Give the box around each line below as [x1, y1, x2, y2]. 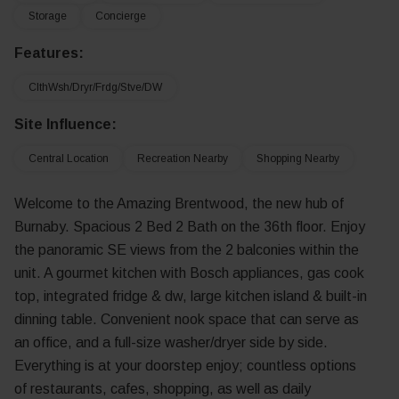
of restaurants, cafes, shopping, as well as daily [14, 381, 311, 396]
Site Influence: [14, 117, 117, 132]
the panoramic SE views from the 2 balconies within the [14, 242, 359, 257]
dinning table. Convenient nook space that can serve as [14, 312, 359, 327]
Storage [28, 10, 67, 22]
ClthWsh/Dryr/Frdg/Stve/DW [28, 81, 162, 94]
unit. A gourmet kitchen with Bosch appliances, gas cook [14, 265, 364, 281]
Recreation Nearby [137, 152, 228, 165]
